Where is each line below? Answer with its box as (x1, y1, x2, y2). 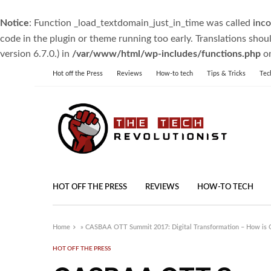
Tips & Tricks (207, 70, 246, 77)
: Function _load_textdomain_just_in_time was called (29, 18, 253, 28)
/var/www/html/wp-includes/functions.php (72, 49, 261, 59)
